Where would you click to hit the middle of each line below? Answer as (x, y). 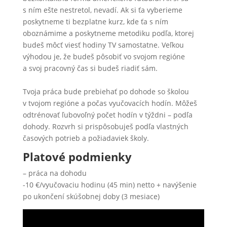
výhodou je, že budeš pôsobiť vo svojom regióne (104, 56)
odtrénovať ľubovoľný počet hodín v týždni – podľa (107, 115)
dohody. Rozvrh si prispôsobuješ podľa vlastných (105, 126)
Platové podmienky (77, 156)
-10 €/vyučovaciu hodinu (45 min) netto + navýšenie (109, 184)
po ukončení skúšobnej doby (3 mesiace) (91, 196)
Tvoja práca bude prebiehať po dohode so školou (106, 91)
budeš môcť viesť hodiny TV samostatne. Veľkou (103, 45)
